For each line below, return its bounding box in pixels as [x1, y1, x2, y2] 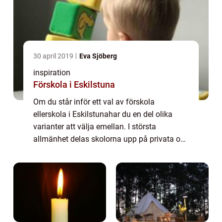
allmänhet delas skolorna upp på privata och [33, 134, 189, 144]
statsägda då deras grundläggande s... [33, 147, 167, 156]
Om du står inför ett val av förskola [33, 97, 155, 107]
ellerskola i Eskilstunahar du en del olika [33, 110, 172, 119]
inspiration [33, 68, 70, 77]
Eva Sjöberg [79, 52, 117, 60]
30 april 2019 [33, 52, 75, 60]
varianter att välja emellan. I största [33, 122, 156, 131]
